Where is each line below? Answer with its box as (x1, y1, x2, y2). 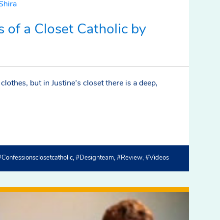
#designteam (76, 153, 114, 162)
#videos (145, 153, 169, 162)
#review (117, 153, 142, 162)
